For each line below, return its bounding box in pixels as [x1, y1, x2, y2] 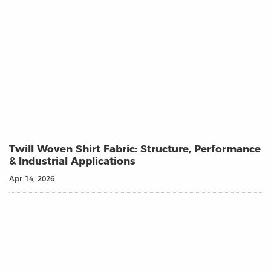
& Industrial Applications [9, 154, 135, 167]
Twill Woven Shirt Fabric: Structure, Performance [9, 142, 261, 155]
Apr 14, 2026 [9, 174, 54, 183]
